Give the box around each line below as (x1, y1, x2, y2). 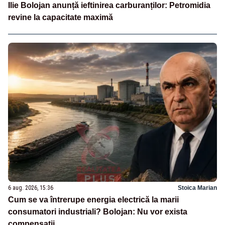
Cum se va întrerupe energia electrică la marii (8, 195, 179, 204)
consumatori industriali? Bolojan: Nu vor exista (8, 207, 187, 216)
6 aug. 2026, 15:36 (8, 184, 53, 192)
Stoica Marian (178, 184, 217, 192)
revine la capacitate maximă (8, 13, 113, 22)
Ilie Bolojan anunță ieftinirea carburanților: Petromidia (8, 1, 210, 10)
